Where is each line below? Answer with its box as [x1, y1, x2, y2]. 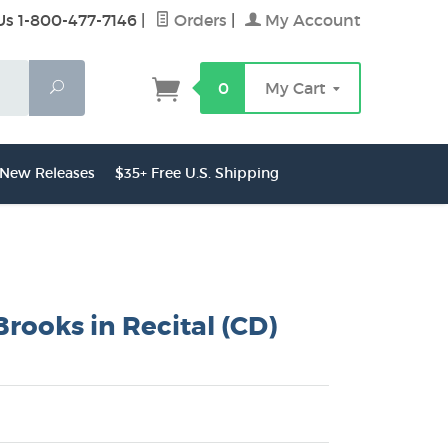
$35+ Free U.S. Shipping [114, 164, 279, 182]
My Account [261, 10, 361, 30]
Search [63, 78, 112, 96]
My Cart [265, 78, 330, 98]
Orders [170, 10, 227, 30]
